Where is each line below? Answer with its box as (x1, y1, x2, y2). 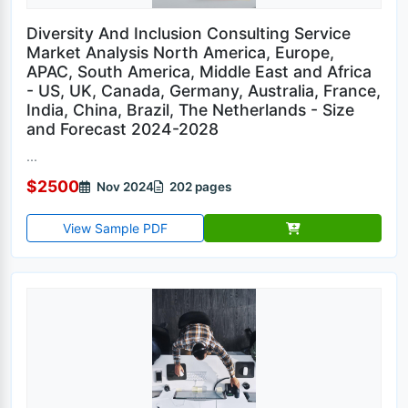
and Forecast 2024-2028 (26, 119, 219, 138)
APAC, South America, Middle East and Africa (26, 62, 372, 81)
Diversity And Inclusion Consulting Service (26, 24, 351, 43)
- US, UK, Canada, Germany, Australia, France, (26, 81, 381, 100)
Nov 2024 (94, 178, 154, 194)
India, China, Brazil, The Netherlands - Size (26, 100, 354, 119)
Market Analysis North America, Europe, (26, 43, 334, 62)
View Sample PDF (63, 220, 168, 236)
